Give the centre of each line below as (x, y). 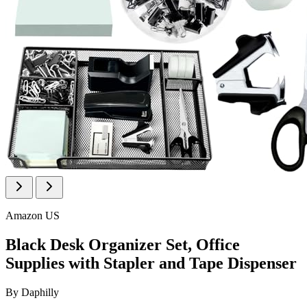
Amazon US (33, 216)
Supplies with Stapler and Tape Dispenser (151, 263)
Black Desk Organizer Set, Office (123, 244)
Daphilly (40, 292)
